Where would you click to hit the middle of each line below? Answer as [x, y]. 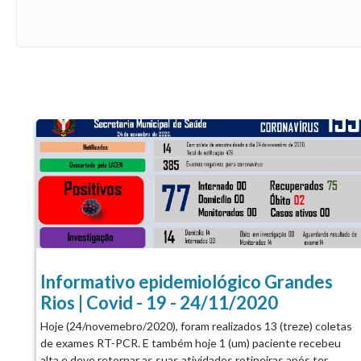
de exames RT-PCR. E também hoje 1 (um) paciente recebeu [190, 342]
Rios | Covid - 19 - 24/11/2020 [159, 302]
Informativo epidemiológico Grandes [186, 281]
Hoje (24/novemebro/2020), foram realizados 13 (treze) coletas [196, 326]
